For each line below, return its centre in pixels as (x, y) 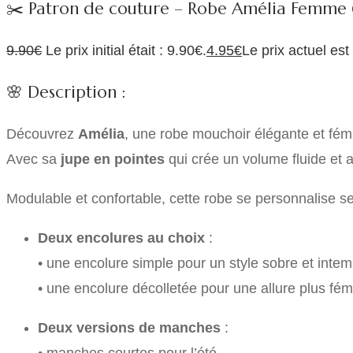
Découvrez (42, 134)
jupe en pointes (113, 159)
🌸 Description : (66, 91)
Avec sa (33, 159)
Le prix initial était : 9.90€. (126, 50)
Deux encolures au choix (121, 238)
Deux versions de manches (129, 327)
